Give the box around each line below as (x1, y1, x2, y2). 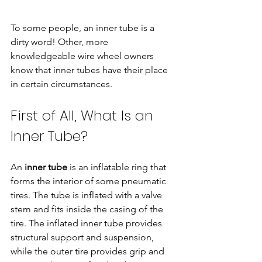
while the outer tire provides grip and (11, 245, 167, 257)
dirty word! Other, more (11, 36, 111, 47)
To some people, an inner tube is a (11, 22, 157, 33)
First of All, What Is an (11, 105, 157, 125)
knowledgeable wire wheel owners (11, 50, 156, 61)
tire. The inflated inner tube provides (11, 217, 164, 229)
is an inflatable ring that (67, 161, 168, 173)
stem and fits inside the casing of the (11, 203, 166, 215)
